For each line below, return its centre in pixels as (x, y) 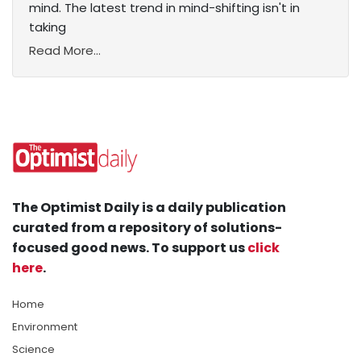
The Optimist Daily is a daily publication (149, 208)
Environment (45, 327)
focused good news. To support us (130, 248)
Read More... (65, 51)
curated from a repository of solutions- (147, 228)
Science (33, 350)
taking (48, 27)
